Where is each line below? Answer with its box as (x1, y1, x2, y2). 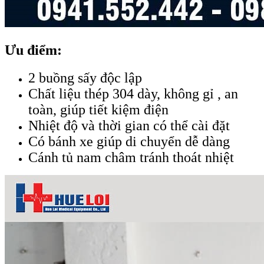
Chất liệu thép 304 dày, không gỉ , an (28, 85, 238, 101)
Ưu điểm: (5, 42, 62, 58)
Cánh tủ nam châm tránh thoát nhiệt (28, 149, 234, 165)
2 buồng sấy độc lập (28, 70, 142, 85)
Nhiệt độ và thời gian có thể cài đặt (28, 117, 230, 133)
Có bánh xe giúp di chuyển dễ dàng (28, 133, 230, 149)
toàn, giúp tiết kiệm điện (28, 101, 169, 117)
